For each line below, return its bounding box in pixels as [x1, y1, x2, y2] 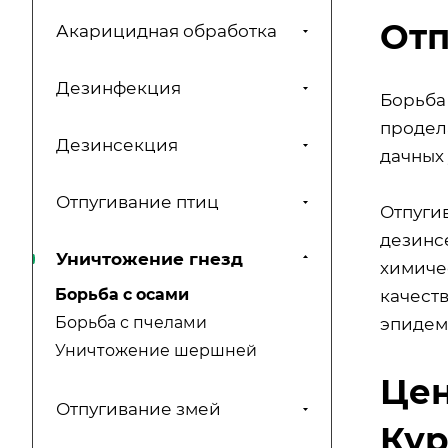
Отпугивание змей [56, 399, 221, 420]
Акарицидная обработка [56, 21, 277, 42]
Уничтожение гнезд [56, 249, 243, 270]
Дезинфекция [56, 78, 181, 99]
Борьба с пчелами [55, 313, 207, 333]
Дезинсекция [56, 135, 178, 156]
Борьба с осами [55, 285, 189, 305]
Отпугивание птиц [56, 192, 219, 213]
